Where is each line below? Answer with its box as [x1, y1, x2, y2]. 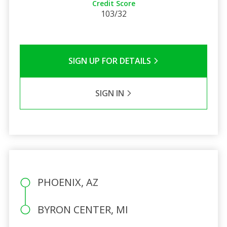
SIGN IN [95, 87, 126, 99]
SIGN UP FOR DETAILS [68, 55, 153, 66]
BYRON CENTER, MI [37, 202, 128, 216]
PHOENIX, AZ [37, 175, 98, 189]
